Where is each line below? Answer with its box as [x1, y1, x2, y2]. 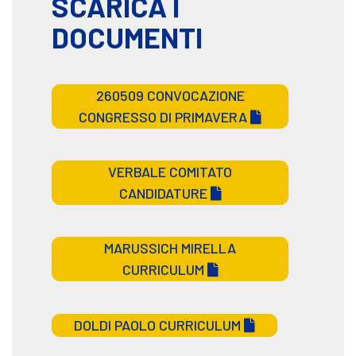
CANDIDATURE [118, 184, 211, 203]
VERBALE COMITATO [108, 163, 232, 181]
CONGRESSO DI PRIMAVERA [79, 108, 250, 126]
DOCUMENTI [52, 20, 203, 55]
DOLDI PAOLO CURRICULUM [74, 316, 244, 335]
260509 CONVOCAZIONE [95, 87, 245, 105]
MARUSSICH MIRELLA [104, 239, 236, 257]
